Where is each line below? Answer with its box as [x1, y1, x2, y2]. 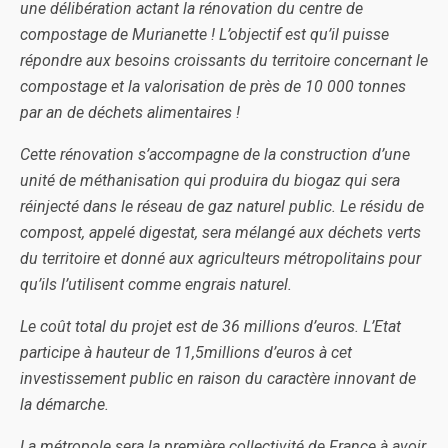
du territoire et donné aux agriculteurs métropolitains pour [20, 249, 421, 268]
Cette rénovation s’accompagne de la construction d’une [20, 145, 410, 164]
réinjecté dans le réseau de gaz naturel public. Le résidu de [20, 197, 424, 216]
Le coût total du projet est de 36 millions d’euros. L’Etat [20, 317, 401, 336]
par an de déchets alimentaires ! [20, 103, 240, 122]
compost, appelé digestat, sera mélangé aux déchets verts [20, 223, 421, 242]
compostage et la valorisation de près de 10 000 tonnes [20, 77, 406, 96]
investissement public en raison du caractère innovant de [20, 369, 416, 388]
